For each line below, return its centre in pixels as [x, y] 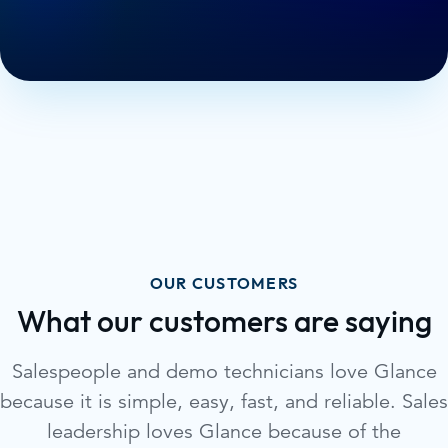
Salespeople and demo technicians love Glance [224, 371]
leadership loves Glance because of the [224, 431]
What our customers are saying [224, 322]
